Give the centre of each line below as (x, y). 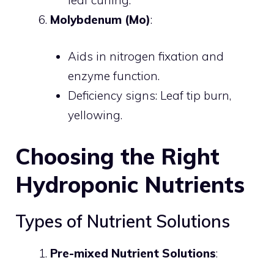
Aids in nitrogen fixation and (146, 56)
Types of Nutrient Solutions (123, 221)
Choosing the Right (117, 156)
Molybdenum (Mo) (100, 19)
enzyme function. (113, 76)
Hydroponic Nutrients (130, 184)
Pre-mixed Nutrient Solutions (133, 253)
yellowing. (95, 115)
